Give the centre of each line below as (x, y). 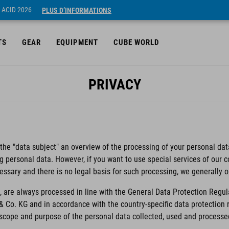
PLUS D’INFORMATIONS (77, 10)
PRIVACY (114, 85)
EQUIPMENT (77, 42)
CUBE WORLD (136, 42)
